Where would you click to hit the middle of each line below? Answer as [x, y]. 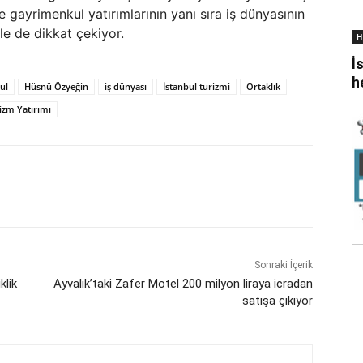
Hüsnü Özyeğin [56, 87]
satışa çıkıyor [277, 301]
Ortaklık [263, 87]
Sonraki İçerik [283, 265]
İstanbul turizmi [196, 87]
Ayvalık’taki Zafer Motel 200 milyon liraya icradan [183, 284]
